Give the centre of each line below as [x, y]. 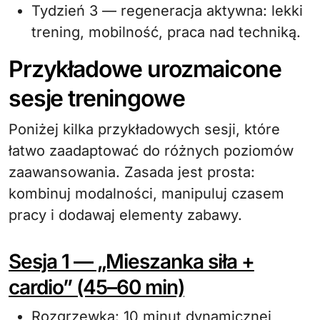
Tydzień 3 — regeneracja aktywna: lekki [167, 11]
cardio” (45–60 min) [96, 287]
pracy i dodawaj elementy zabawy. [125, 215]
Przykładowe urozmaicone [145, 69]
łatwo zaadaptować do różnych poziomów [151, 151]
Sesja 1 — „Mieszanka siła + [131, 261]
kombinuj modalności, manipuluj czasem [146, 194]
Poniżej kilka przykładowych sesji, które [144, 129]
